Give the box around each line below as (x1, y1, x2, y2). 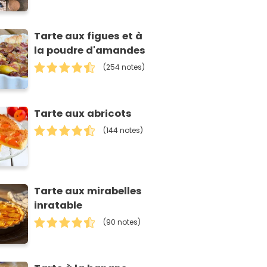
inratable (34, 198, 83, 213)
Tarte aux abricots (34, 107, 132, 121)
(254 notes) (103, 62, 145, 73)
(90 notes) (103, 217, 141, 228)
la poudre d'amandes (34, 44, 146, 58)
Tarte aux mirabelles (34, 184, 142, 198)
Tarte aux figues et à (34, 29, 143, 44)
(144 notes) (103, 125, 144, 136)
